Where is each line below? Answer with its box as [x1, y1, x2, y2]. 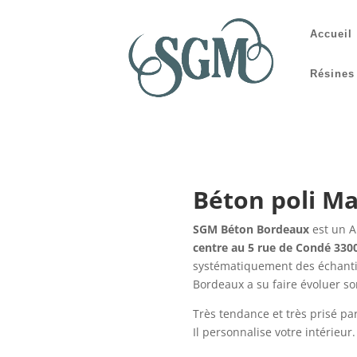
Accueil [310, 28, 353, 40]
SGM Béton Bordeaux [192, 222, 312, 237]
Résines [310, 68, 355, 80]
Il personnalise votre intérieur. [192, 324, 355, 340]
